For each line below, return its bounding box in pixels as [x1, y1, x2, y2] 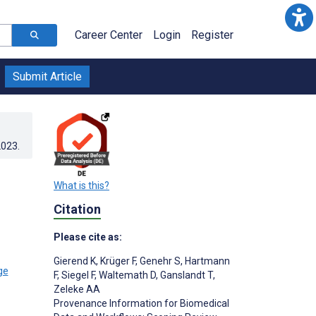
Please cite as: [54, 231, 122, 243]
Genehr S [138, 255, 181, 267]
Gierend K [54, 255, 96, 267]
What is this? [54, 179, 109, 191]
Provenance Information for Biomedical [54, 298, 229, 310]
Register [191, 28, 233, 42]
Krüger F [98, 255, 135, 267]
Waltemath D [97, 269, 156, 281]
